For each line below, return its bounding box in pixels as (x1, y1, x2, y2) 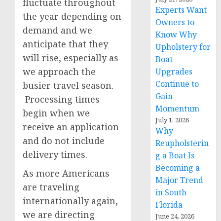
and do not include (23, 135, 105, 147)
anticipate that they (23, 38, 108, 50)
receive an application (23, 121, 119, 133)
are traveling (23, 181, 79, 193)
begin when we (23, 107, 90, 119)
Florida (155, 199, 183, 210)
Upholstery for (155, 41, 211, 52)
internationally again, (23, 195, 118, 207)
